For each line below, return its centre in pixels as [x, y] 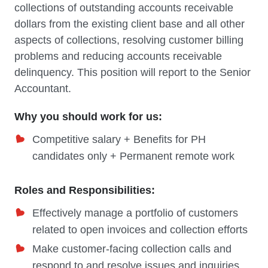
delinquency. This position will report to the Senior [133, 72]
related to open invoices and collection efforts [140, 230]
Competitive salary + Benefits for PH [119, 139]
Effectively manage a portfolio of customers [135, 213]
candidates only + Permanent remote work [133, 156]
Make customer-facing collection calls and [132, 249]
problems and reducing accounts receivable [118, 56]
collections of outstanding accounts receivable [124, 8]
